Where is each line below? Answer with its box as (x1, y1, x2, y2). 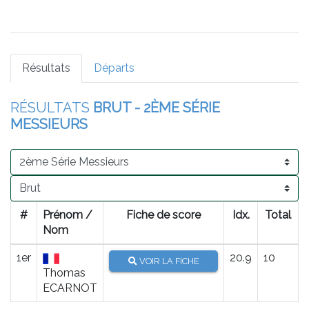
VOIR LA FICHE (137, 255, 199, 266)
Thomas (43, 266, 86, 279)
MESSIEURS (10, 115, 88, 132)
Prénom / (43, 208, 92, 221)
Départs (94, 61, 134, 74)
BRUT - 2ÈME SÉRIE (93, 99, 220, 116)
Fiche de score (126, 208, 201, 221)
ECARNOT (43, 281, 97, 295)
